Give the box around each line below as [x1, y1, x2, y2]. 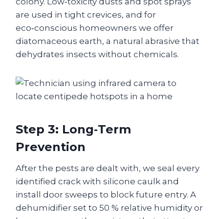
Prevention [16, 140, 86, 154]
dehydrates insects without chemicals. [16, 49, 179, 60]
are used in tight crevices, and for [16, 10, 156, 20]
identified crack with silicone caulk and [16, 176, 179, 187]
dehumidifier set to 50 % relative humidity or [16, 203, 203, 213]
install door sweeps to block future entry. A [16, 190, 196, 200]
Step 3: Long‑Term [16, 122, 131, 137]
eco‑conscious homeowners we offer [16, 23, 174, 33]
